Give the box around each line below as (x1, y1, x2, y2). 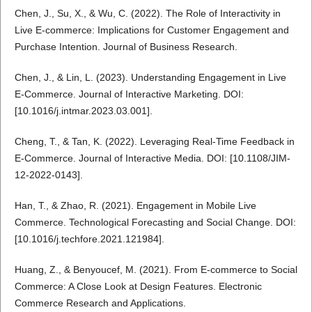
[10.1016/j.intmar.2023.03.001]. (14, 105, 153, 117)
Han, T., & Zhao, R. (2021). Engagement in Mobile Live (14, 200, 256, 212)
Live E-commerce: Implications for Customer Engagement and (14, 24, 289, 36)
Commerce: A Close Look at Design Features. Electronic (14, 281, 262, 292)
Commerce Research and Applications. (14, 297, 186, 309)
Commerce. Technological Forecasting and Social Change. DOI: (14, 217, 296, 228)
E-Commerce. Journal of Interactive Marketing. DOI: (14, 88, 244, 100)
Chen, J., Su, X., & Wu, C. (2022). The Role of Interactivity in (14, 8, 281, 19)
